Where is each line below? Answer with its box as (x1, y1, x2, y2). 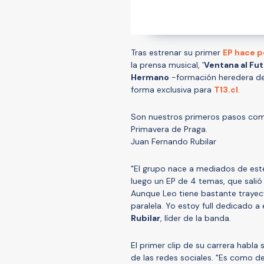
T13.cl (214, 84, 238, 95)
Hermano (131, 71, 169, 82)
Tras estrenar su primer (131, 47, 223, 58)
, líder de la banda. (160, 212, 231, 223)
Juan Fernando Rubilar (131, 136, 216, 147)
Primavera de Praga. (131, 123, 207, 134)
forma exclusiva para (131, 84, 214, 95)
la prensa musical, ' (131, 59, 204, 70)
